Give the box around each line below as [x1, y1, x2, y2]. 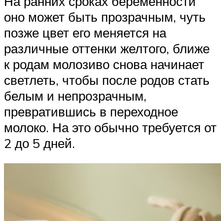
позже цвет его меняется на [4, 24, 166, 40]
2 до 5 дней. [4, 135, 75, 151]
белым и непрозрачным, [4, 87, 147, 104]
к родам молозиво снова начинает [4, 56, 204, 72]
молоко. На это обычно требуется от [4, 119, 217, 135]
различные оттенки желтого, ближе [4, 40, 210, 56]
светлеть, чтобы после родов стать [4, 72, 210, 88]
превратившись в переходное [4, 103, 178, 119]
